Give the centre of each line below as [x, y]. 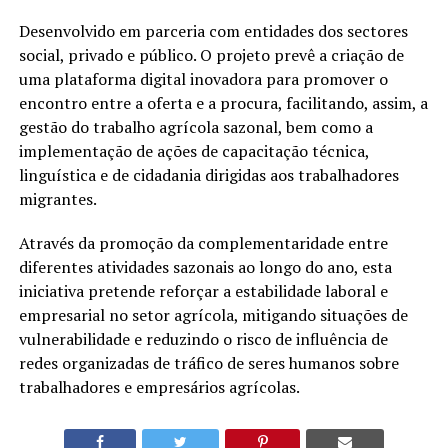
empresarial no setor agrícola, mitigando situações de [213, 314]
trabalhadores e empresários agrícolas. [159, 386]
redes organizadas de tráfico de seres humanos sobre [208, 362]
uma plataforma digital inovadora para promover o [203, 78]
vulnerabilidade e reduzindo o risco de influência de [203, 338]
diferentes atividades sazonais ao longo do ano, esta [205, 266]
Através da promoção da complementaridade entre [203, 242]
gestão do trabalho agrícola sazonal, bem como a [195, 126]
